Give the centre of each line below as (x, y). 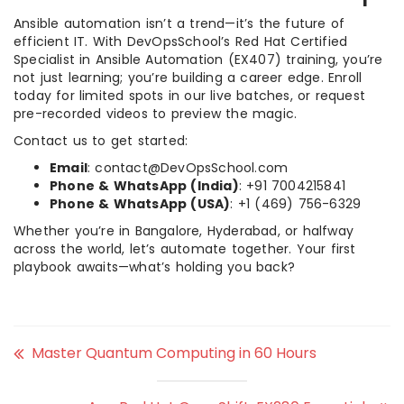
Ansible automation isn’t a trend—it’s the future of (179, 23)
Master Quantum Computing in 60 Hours (174, 353)
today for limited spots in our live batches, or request (190, 96)
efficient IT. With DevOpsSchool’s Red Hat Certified (181, 41)
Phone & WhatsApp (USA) (140, 204)
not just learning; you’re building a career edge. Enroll (188, 78)
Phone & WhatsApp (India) (144, 186)
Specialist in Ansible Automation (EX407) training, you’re (198, 60)
